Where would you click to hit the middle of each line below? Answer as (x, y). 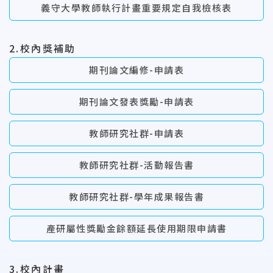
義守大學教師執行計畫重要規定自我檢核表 (136, 8)
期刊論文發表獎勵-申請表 (136, 101)
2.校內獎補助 (43, 48)
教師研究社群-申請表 (136, 133)
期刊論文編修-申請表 (136, 70)
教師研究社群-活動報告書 (136, 165)
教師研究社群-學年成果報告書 (136, 197)
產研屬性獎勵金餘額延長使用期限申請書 (136, 228)
